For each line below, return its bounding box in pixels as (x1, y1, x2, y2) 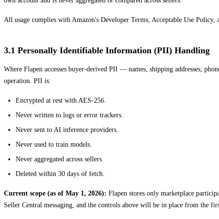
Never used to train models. (16, 140, 92, 148)
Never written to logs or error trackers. (16, 111, 123, 119)
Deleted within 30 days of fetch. (16, 170, 105, 177)
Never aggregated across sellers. (16, 155, 104, 163)
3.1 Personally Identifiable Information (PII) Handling (4, 45, 210, 55)
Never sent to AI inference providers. (16, 126, 118, 133)
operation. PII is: (4, 77, 51, 85)
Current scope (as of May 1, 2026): (4, 189, 107, 197)
